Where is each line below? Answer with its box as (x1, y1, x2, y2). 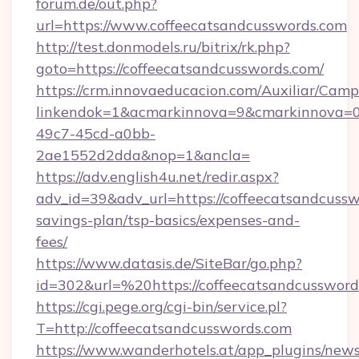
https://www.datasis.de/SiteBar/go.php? (36, 254, 302, 272)
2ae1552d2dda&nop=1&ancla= (36, 146, 250, 164)
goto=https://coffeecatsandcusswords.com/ (36, 59, 324, 78)
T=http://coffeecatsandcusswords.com (36, 319, 292, 337)
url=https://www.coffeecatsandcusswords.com (36, 16, 347, 34)
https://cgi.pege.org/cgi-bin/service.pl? (36, 297, 287, 316)
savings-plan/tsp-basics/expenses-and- (36, 211, 300, 229)
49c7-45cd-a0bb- (36, 124, 155, 143)
